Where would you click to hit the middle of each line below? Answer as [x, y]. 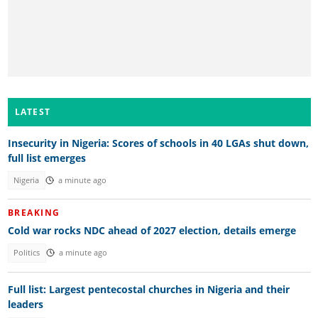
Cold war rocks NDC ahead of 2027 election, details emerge [152, 231]
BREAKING [34, 213]
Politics [27, 253]
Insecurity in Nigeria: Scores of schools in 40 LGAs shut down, [158, 143]
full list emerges [46, 158]
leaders [25, 304]
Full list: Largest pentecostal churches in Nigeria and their [148, 289]
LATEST [33, 111]
